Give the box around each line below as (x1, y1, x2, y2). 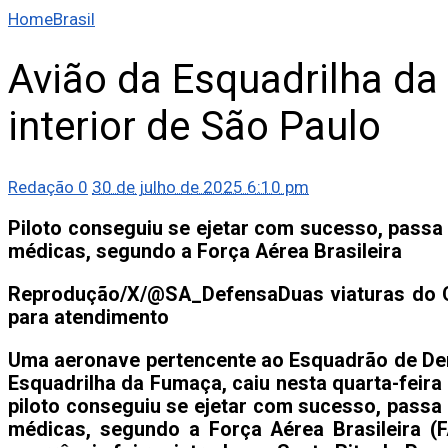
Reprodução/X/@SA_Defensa (8, 282, 278, 306)
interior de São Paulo (8, 103, 381, 151)
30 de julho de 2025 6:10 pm (92, 176, 309, 197)
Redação (8, 176, 74, 197)
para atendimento (8, 305, 169, 329)
